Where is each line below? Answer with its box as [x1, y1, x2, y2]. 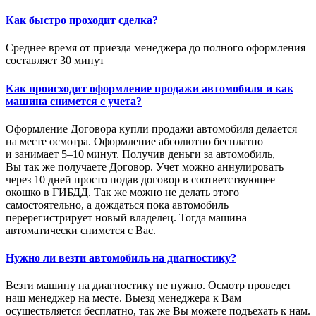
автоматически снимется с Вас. [6, 224, 156, 236]
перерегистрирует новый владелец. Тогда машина [6, 211, 247, 224]
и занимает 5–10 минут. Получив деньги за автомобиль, [6, 147, 275, 160]
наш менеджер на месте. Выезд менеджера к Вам [6, 292, 241, 305]
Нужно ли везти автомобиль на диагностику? [6, 252, 236, 265]
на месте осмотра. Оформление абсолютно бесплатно [6, 135, 263, 147]
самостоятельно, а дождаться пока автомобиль [6, 198, 229, 211]
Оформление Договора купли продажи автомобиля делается [6, 122, 297, 135]
